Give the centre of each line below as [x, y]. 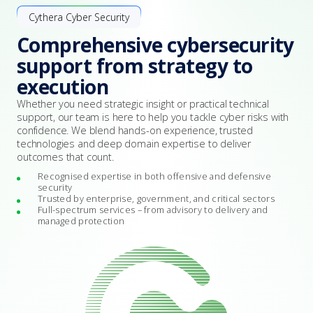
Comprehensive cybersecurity [155, 45]
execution [63, 87]
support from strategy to [135, 66]
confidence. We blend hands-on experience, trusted [135, 130]
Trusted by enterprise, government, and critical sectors [156, 198]
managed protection [81, 221]
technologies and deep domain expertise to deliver [134, 144]
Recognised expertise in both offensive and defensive [154, 176]
